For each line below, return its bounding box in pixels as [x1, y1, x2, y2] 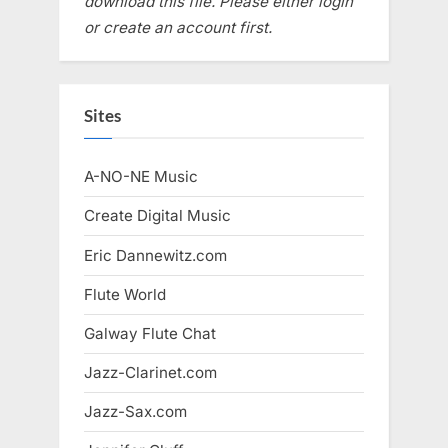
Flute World [84, 284, 166, 304]
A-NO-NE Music [84, 167, 198, 187]
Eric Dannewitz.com [84, 245, 227, 265]
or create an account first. [84, 17, 272, 37]
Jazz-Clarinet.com [84, 362, 217, 382]
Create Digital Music [84, 206, 231, 226]
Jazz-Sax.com [84, 402, 187, 422]
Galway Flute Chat [84, 323, 216, 343]
